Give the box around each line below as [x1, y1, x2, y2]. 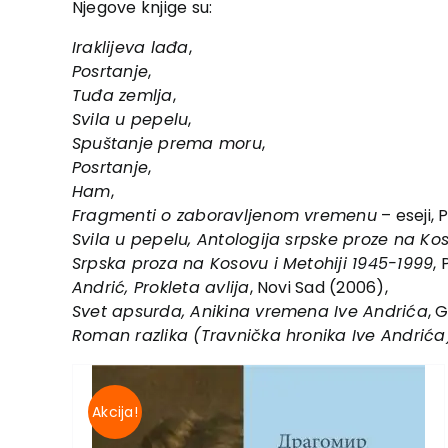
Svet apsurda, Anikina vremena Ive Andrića [72, 300, 428, 323]
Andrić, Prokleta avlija [72, 276, 250, 299]
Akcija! [92, 402, 138, 423]
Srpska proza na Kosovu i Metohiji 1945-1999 [72, 252, 434, 275]
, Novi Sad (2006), [249, 276, 388, 299]
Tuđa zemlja [72, 84, 173, 107]
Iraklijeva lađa [72, 36, 189, 59]
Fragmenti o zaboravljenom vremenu [72, 204, 377, 227]
